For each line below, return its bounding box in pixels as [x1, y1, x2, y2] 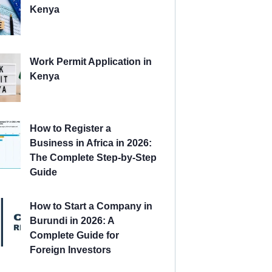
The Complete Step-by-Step [30, 152, 157, 163]
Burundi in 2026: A [30, 216, 114, 226]
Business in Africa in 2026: [30, 138, 152, 149]
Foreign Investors [30, 245, 111, 256]
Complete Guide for [30, 230, 119, 241]
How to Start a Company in [30, 201, 152, 212]
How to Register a [30, 123, 111, 134]
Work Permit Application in [30, 56, 152, 67]
